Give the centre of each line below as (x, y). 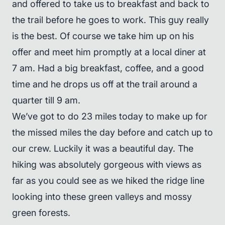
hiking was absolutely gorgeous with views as (107, 164)
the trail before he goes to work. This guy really (110, 20)
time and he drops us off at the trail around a (105, 84)
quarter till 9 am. (46, 100)
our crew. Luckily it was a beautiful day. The (103, 148)
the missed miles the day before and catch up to (113, 132)
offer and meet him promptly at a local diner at (109, 52)
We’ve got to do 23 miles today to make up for (110, 116)
